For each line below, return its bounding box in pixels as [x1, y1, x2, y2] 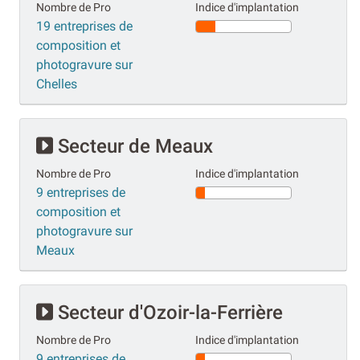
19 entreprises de [36, 18, 133, 34]
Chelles [36, 76, 77, 92]
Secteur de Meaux [53, 134, 213, 157]
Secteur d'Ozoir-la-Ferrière [53, 301, 283, 324]
